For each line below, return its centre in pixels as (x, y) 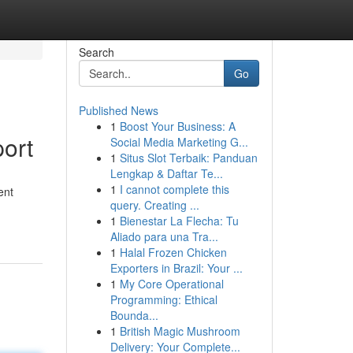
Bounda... (134, 315)
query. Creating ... (154, 205)
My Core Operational (171, 284)
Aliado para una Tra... (164, 236)
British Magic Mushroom (180, 331)
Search (96, 52)
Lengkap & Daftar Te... (166, 173)
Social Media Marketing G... (179, 142)
